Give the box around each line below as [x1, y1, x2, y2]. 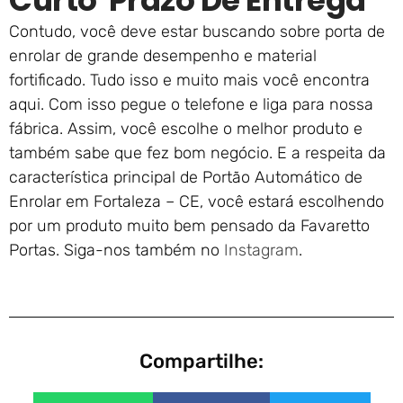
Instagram [224, 240, 299, 261]
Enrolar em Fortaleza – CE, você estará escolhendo [9, 192, 384, 212]
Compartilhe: [139, 349, 264, 374]
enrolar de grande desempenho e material [9, 46, 317, 67]
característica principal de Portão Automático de [9, 167, 363, 188]
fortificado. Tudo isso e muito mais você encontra [9, 70, 370, 91]
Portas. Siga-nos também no [9, 240, 224, 261]
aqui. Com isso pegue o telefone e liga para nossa [9, 94, 373, 115]
